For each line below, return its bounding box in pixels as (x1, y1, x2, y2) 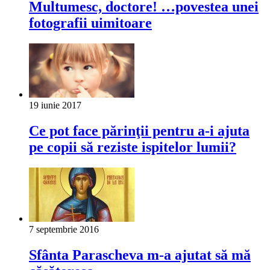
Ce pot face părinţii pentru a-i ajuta (29, 123, 250, 139)
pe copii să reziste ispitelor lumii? (29, 139, 236, 155)
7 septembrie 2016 (29, 224, 99, 234)
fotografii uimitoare (29, 15, 152, 31)
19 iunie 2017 (29, 100, 81, 111)
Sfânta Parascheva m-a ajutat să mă (29, 246, 251, 263)
